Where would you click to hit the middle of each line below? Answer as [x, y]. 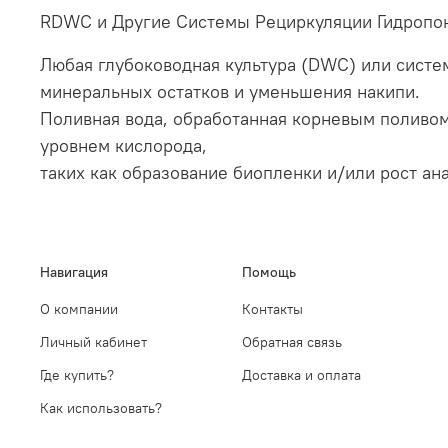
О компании [79, 309]
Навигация [74, 272]
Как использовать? [101, 408]
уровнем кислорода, [123, 145]
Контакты [272, 309]
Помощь [269, 272]
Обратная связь [292, 342]
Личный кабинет [93, 342]
